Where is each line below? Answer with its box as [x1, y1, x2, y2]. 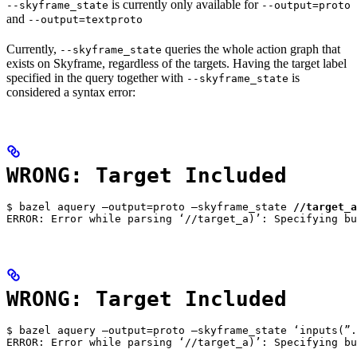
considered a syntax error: [6, 85, 135, 100]
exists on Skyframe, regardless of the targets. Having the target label [6, 57, 347, 71]
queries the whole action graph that [162, 42, 340, 57]
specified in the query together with [6, 71, 186, 85]
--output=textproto [28, 14, 143, 26]
